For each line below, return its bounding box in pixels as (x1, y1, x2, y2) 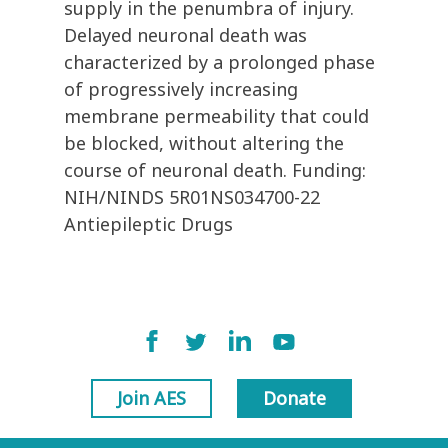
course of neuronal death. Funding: (64, 158, 366, 183)
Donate (263, 386, 326, 411)
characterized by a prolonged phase (64, 50, 375, 75)
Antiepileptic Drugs (64, 212, 233, 237)
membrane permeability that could (64, 104, 369, 129)
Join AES (117, 386, 186, 411)
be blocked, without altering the (64, 131, 344, 156)
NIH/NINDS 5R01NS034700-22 (64, 185, 325, 210)
